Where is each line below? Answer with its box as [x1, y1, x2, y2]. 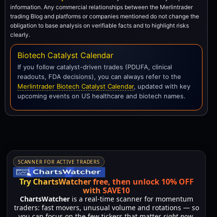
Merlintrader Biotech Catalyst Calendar [17, 82, 134, 90]
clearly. [10, 31, 30, 38]
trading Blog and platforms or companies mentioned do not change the [10, 12, 199, 20]
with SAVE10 [83, 185, 130, 196]
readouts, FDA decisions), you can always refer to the [17, 72, 181, 80]
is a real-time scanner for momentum [69, 194, 193, 203]
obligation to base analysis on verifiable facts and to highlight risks [10, 21, 189, 29]
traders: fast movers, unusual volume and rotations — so [14, 202, 199, 212]
